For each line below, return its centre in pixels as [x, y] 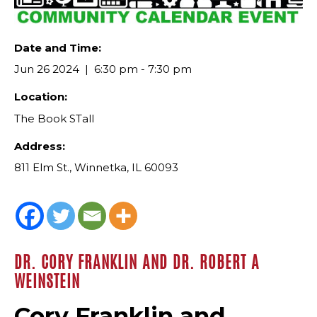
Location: [41, 97]
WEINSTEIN [47, 282]
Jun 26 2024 [47, 69]
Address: [40, 146]
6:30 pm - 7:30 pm [142, 69]
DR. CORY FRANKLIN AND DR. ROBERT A [137, 263]
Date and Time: [58, 47]
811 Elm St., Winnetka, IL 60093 [96, 168]
